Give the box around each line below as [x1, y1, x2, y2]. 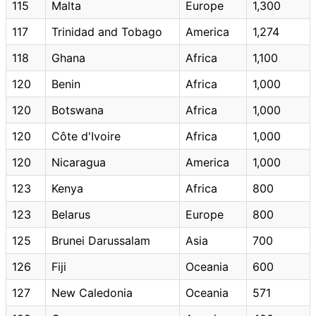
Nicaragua [51, 154, 106, 169]
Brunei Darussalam [51, 233, 150, 248]
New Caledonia [51, 285, 133, 300]
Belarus [51, 207, 90, 221]
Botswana [51, 102, 104, 117]
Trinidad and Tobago [51, 24, 162, 39]
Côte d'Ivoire [51, 128, 121, 143]
